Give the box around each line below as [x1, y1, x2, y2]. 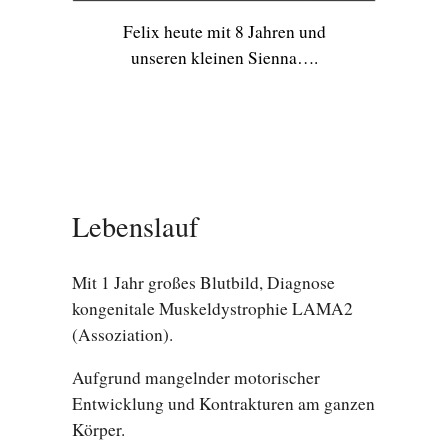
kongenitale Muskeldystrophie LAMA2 [72, 296, 353, 320]
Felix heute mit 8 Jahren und [122, 20, 326, 44]
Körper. [72, 418, 125, 442]
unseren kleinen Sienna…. [130, 46, 318, 70]
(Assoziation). [72, 322, 173, 346]
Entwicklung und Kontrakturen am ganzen [72, 392, 375, 416]
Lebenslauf [72, 206, 198, 245]
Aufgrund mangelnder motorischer [72, 366, 320, 390]
